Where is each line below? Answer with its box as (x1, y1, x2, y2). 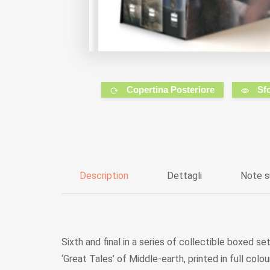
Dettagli (167, 169, 202, 181)
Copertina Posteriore (127, 84, 215, 95)
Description (80, 169, 128, 181)
